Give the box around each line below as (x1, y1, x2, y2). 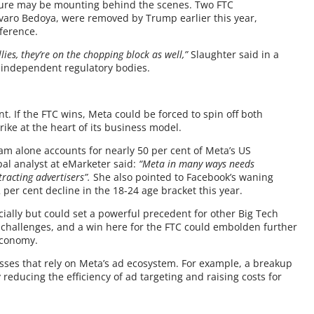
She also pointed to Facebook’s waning (90, 170, 274, 184)
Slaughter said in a (188, 48, 280, 61)
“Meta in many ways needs (139, 157, 255, 170)
